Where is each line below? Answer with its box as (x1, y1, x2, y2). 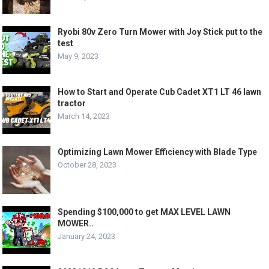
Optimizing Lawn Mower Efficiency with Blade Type (58, 147, 258, 157)
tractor (58, 98, 86, 108)
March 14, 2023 (58, 112, 110, 121)
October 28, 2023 (58, 160, 117, 169)
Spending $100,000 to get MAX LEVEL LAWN (58, 207, 231, 217)
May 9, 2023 (58, 52, 99, 61)
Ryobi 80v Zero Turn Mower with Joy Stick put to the (58, 27, 263, 37)
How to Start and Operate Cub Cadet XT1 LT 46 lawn (58, 87, 262, 97)
